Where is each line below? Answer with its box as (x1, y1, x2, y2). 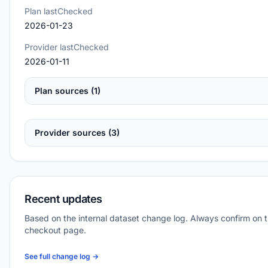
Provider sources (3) (35, 127, 120, 138)
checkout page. (25, 225, 86, 235)
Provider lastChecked (25, 42, 109, 52)
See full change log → (25, 252, 99, 261)
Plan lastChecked (25, 6, 93, 16)
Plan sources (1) (35, 86, 100, 96)
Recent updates (25, 193, 102, 205)
